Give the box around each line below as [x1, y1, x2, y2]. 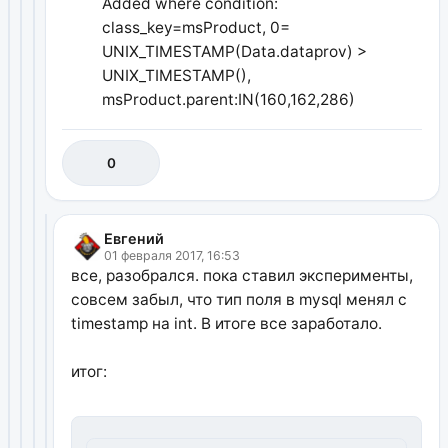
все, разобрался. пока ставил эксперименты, [70, 266, 413, 286]
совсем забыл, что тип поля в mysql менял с [70, 290, 407, 310]
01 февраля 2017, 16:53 [103, 248, 240, 264]
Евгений [103, 230, 164, 248]
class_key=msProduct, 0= [102, 17, 291, 37]
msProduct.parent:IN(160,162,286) [102, 89, 356, 109]
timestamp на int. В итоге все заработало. [70, 314, 382, 334]
